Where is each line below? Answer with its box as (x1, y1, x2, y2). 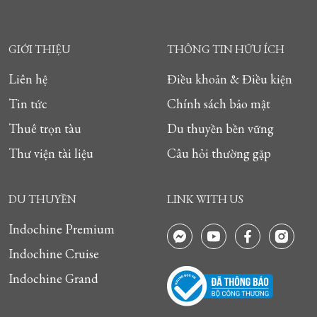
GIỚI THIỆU (8, 42, 71, 57)
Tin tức (8, 96, 47, 112)
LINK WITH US (167, 192, 243, 207)
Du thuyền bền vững (167, 120, 274, 137)
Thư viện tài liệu (8, 145, 93, 161)
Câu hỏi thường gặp (167, 145, 271, 161)
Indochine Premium (8, 221, 115, 237)
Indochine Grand (8, 270, 98, 287)
